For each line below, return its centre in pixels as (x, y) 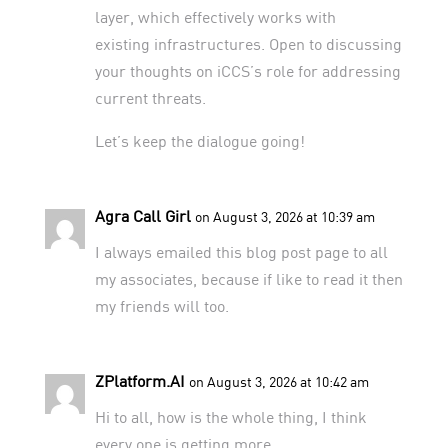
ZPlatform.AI (139, 380)
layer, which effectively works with (215, 16)
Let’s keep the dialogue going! (199, 140)
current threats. (150, 97)
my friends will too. (161, 305)
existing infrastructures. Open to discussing (248, 43)
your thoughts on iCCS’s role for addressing (247, 70)
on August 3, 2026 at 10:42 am (278, 381)
